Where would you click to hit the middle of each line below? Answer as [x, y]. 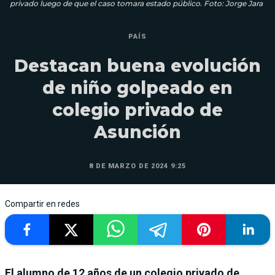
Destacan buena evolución [137, 65]
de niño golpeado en [137, 87]
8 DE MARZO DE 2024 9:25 [137, 166]
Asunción [137, 132]
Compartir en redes [42, 203]
